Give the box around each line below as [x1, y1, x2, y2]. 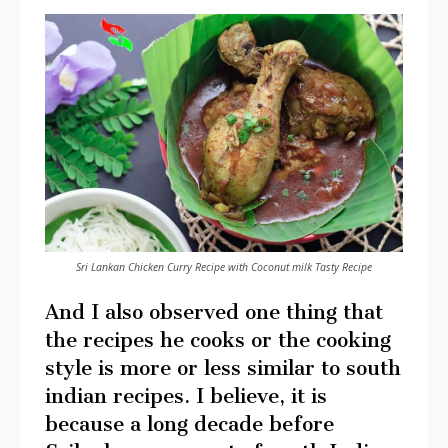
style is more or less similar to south [45, 355, 401, 380]
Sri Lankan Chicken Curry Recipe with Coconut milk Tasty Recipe [76, 260, 372, 275]
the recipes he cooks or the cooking [45, 327, 391, 352]
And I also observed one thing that [45, 299, 383, 324]
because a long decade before [45, 411, 334, 436]
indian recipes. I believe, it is [45, 383, 327, 408]
